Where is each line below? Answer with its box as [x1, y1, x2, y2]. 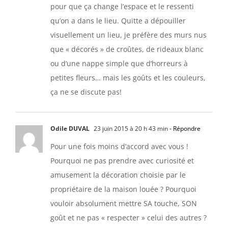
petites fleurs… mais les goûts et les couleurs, [50, 72, 206, 82]
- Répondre [168, 124, 201, 133]
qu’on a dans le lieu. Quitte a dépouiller [50, 15, 186, 25]
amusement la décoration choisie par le [50, 169, 186, 180]
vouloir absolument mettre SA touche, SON [50, 198, 197, 208]
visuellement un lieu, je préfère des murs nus [50, 30, 207, 40]
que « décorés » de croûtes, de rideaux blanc [50, 44, 204, 54]
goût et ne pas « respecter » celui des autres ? [50, 212, 207, 222]
